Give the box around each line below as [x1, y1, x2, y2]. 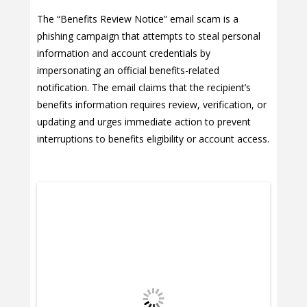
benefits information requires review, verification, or [37, 98, 267, 111]
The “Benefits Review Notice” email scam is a [37, 12, 238, 25]
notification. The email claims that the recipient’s [37, 81, 251, 94]
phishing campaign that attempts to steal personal [37, 29, 260, 42]
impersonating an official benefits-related [37, 64, 219, 77]
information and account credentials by [37, 47, 210, 60]
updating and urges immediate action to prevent [37, 115, 251, 128]
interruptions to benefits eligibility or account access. [37, 132, 269, 145]
